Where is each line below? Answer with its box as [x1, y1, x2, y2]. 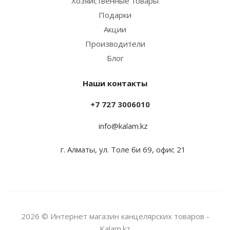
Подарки [99, 10, 131, 20]
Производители [85, 39, 145, 49]
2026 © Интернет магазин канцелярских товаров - [21, 210, 209, 221]
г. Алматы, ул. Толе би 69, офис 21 [61, 144, 186, 155]
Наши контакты [83, 78, 147, 88]
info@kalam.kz [99, 120, 148, 131]
